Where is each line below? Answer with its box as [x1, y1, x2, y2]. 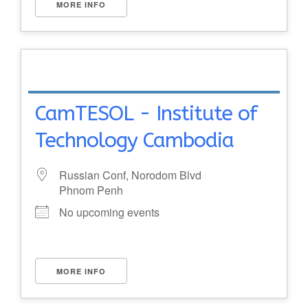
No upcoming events [59, 204, 159, 220]
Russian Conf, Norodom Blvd [59, 167, 201, 183]
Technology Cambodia [35, 128, 234, 153]
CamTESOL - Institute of [35, 101, 257, 126]
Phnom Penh [59, 182, 123, 198]
